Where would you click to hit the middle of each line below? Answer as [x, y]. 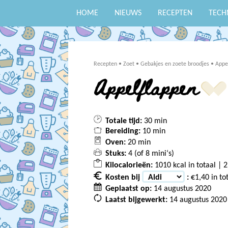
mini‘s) [162, 154]
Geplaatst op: [129, 189]
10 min [153, 132]
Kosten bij [124, 177]
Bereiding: [123, 132]
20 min [138, 143]
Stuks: [116, 154]
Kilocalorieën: [129, 165]
